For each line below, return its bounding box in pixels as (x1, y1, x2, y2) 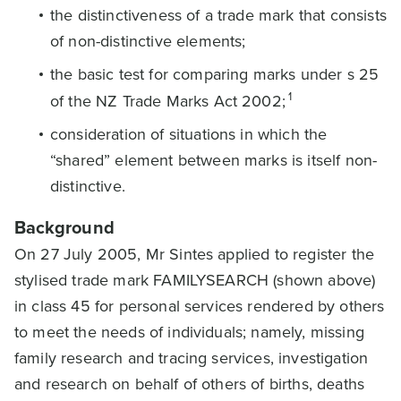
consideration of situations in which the (50, 123, 328, 146)
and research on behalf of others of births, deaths (14, 372, 365, 396)
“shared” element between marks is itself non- (50, 149, 378, 172)
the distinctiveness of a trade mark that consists (50, 4, 387, 27)
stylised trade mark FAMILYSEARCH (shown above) (14, 269, 376, 292)
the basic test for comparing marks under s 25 (50, 63, 380, 86)
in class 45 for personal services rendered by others (14, 294, 385, 318)
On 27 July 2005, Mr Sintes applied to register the (14, 243, 375, 266)
